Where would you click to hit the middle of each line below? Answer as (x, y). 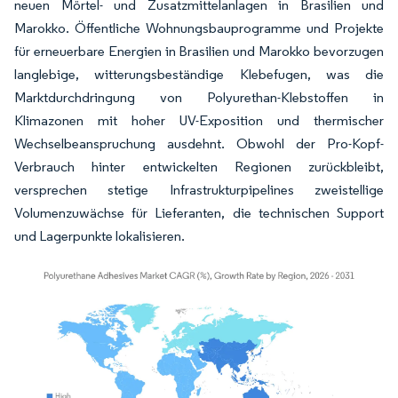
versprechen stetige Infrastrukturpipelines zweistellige (199, 190)
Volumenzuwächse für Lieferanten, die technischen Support (199, 213)
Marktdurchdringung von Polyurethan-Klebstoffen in (199, 98)
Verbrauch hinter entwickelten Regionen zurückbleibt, (199, 167)
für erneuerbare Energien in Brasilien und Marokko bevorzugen (199, 52)
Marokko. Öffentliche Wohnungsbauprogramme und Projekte (199, 28)
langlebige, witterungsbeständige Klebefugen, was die (199, 75)
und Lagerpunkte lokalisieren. (99, 236)
